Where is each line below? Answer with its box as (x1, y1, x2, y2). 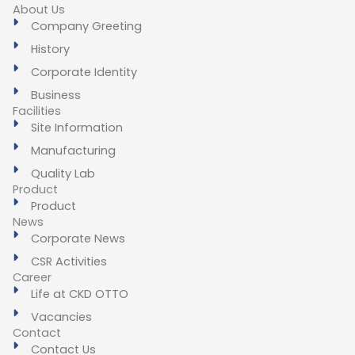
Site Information (30, 120, 123, 136)
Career (13, 269, 52, 286)
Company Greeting (30, 18, 142, 35)
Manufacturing (30, 143, 116, 159)
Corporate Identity (30, 64, 137, 81)
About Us (13, 2, 65, 18)
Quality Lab (30, 166, 95, 182)
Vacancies (30, 309, 92, 326)
